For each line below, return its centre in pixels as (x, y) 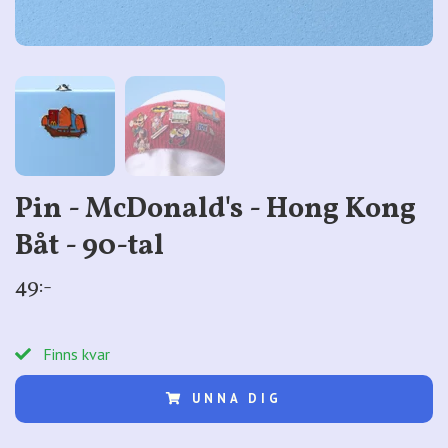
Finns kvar (74, 353)
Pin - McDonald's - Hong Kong (215, 209)
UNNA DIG (237, 398)
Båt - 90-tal (89, 246)
